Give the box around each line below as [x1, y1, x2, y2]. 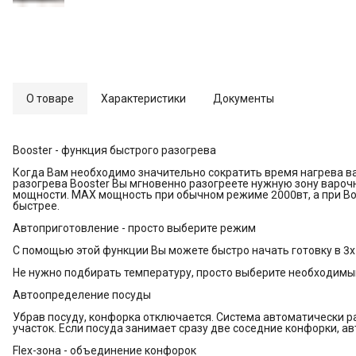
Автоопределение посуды [13, 288, 151, 302]
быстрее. [13, 199, 60, 213]
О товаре [26, 92, 74, 106]
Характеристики [101, 92, 186, 106]
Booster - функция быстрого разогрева [13, 144, 216, 157]
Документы [213, 92, 274, 106]
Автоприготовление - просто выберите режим [13, 222, 256, 235]
